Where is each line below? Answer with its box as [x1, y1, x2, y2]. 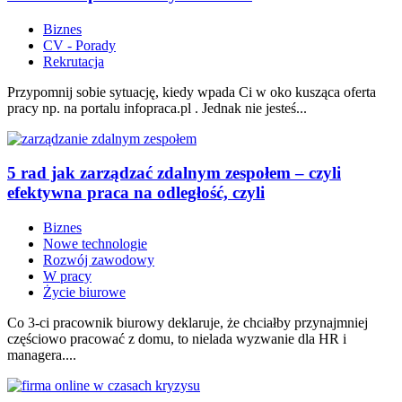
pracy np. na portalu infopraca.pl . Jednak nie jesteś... [7, 100, 307, 116]
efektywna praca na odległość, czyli [7, 183, 265, 203]
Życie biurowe [43, 284, 126, 301]
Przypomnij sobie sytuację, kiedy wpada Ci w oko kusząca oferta [7, 83, 376, 100]
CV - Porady [43, 37, 116, 53]
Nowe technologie [43, 236, 147, 252]
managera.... [7, 347, 76, 363]
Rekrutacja [43, 53, 104, 69]
